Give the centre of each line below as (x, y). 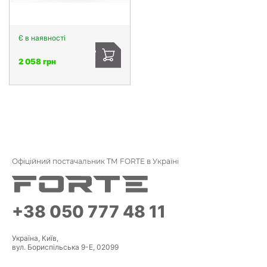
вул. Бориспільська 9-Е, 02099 (65, 247)
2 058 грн (37, 61)
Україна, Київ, (35, 238)
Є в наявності (42, 38)
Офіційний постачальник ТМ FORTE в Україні (95, 161)
